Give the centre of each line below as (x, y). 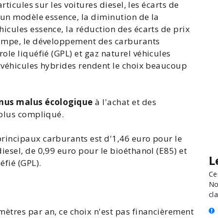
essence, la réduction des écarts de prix (109, 29)
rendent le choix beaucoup (132, 65)
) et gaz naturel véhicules (120, 53)
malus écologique (54, 102)
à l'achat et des (125, 102)
